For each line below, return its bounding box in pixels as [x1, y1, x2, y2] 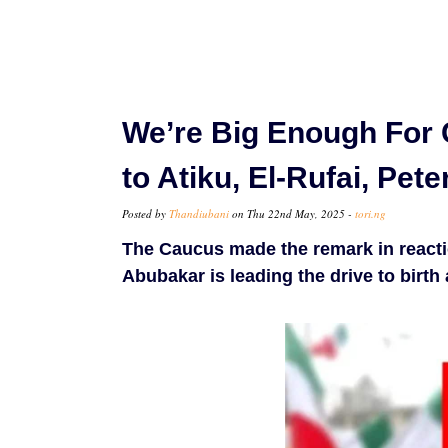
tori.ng [355, 206, 386, 222]
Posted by [122, 206, 169, 222]
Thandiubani [169, 206, 229, 222]
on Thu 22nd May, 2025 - [229, 206, 355, 222]
